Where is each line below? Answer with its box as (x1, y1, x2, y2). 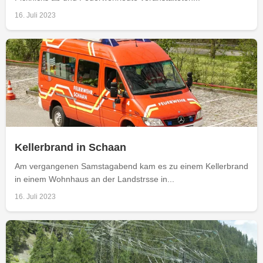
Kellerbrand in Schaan (15, 141, 126, 153)
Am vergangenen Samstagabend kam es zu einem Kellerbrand (15, 161, 248, 171)
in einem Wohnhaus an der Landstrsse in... (15, 174, 174, 184)
